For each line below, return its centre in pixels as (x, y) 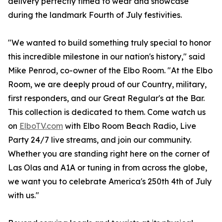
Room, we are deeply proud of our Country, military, (107, 84)
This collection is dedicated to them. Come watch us (107, 112)
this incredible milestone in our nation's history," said (107, 57)
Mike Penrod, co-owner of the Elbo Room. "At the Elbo (110, 71)
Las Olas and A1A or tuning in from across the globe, (108, 168)
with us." (24, 195)
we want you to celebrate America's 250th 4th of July (110, 182)
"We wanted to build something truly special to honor (110, 43)
